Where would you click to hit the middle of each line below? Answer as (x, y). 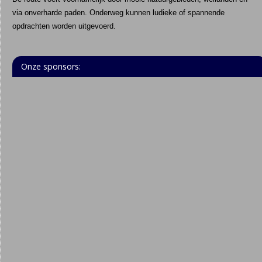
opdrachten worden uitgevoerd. (64, 26)
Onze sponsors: (51, 66)
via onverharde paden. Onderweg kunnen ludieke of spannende (118, 12)
